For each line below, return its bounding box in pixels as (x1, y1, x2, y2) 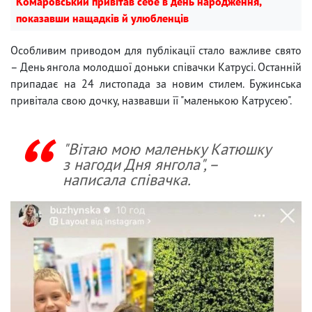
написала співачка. (63, 169, 191, 189)
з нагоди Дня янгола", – (63, 153, 217, 174)
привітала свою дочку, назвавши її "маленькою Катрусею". (10, 93, 292, 107)
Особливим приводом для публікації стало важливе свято (10, 42, 302, 57)
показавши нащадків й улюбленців (16, 10, 189, 25)
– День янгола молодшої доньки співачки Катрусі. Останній (10, 59, 302, 74)
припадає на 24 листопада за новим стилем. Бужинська (10, 76, 302, 91)
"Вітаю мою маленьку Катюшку (63, 138, 270, 159)
